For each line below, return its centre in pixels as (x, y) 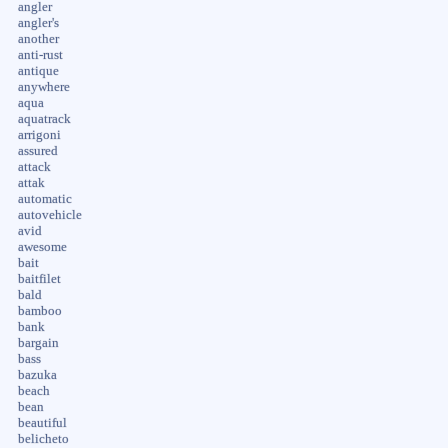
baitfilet (39, 278)
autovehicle (49, 214)
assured (37, 150)
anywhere (43, 86)
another (38, 38)
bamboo (39, 310)
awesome (42, 246)
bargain (38, 342)
